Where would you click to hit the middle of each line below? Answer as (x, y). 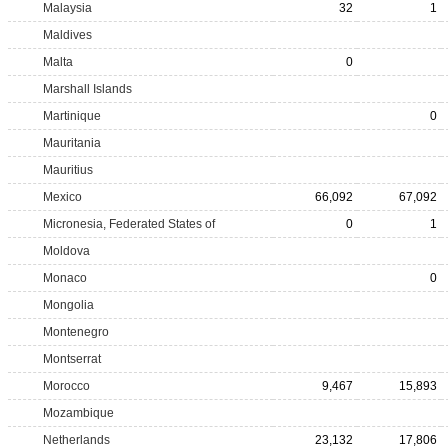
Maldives (67, 35)
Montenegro (76, 332)
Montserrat (72, 359)
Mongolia (68, 305)
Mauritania (72, 143)
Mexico (62, 197)
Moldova (66, 251)
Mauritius (68, 170)
